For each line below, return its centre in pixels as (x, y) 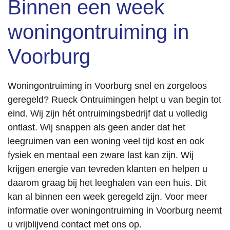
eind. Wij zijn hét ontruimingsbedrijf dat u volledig (108, 113)
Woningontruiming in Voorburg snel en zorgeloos (107, 86)
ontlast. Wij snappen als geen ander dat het (97, 127)
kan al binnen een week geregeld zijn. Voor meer (108, 197)
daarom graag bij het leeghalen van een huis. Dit (107, 183)
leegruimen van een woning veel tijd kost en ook (106, 141)
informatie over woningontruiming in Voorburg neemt (115, 210)
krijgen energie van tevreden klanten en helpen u (108, 169)
